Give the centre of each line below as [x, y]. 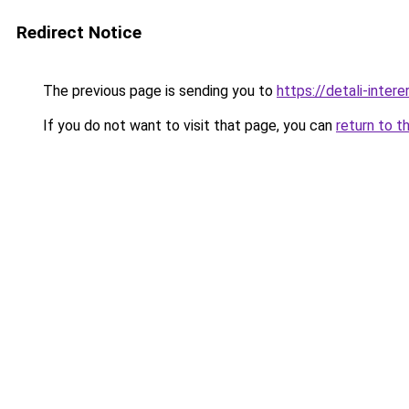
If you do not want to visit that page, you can [188, 126]
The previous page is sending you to [158, 91]
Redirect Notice [79, 32]
